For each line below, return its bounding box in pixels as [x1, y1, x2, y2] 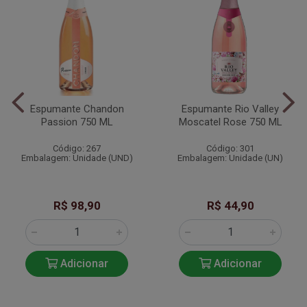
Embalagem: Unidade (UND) [21, 152, 133, 163]
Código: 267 [53, 143, 101, 153]
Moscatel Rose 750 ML [178, 115, 282, 128]
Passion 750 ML [40, 115, 113, 128]
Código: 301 [206, 143, 254, 153]
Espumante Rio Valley [182, 102, 279, 115]
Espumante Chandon [29, 102, 124, 115]
